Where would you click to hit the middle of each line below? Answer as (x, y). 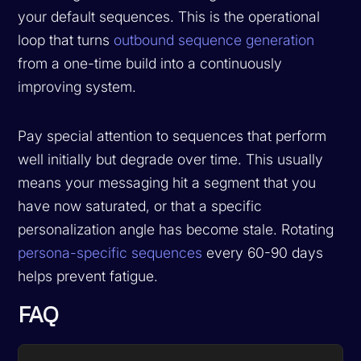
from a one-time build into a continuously (150, 63)
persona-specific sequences (110, 252)
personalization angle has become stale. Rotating (176, 229)
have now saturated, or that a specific (140, 205)
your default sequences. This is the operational (169, 16)
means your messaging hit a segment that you (167, 182)
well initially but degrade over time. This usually (171, 159)
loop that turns (66, 39)
